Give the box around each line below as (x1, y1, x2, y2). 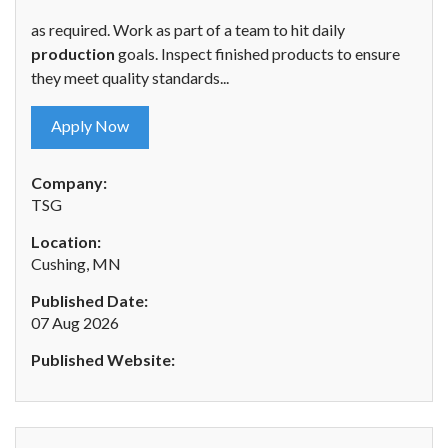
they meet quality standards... (31, 68, 229, 88)
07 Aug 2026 (31, 313, 119, 333)
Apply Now (51, 116, 129, 136)
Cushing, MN (31, 254, 121, 274)
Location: (31, 232, 101, 252)
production (31, 44, 115, 64)
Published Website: (31, 350, 175, 370)
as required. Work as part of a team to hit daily (31, 20, 345, 40)
